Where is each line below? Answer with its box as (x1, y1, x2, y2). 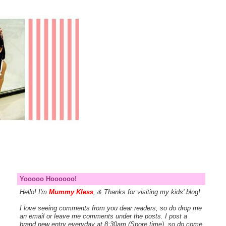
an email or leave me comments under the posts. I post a (19, 212, 187, 220)
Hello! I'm (19, 188, 49, 196)
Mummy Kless (48, 188, 93, 196)
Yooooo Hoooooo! (19, 175, 77, 183)
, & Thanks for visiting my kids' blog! (93, 188, 200, 196)
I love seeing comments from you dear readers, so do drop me (19, 204, 202, 212)
